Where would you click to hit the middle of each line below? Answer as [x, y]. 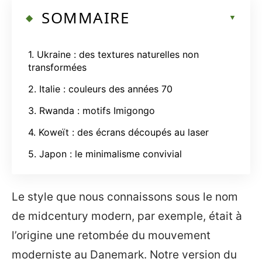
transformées [57, 67]
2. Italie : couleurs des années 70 [100, 89]
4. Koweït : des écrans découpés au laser [118, 132]
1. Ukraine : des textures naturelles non [113, 54]
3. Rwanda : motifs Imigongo [92, 110]
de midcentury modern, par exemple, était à [127, 216]
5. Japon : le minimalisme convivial [105, 154]
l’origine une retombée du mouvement [111, 235]
